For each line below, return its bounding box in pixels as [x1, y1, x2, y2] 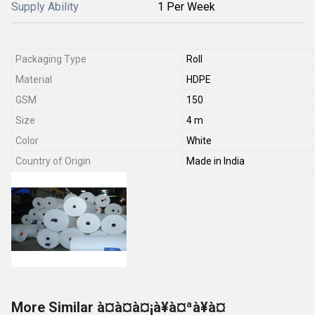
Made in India [186, 155, 245, 167]
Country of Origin [15, 155, 91, 167]
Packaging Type [15, 53, 86, 65]
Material [15, 74, 52, 85]
